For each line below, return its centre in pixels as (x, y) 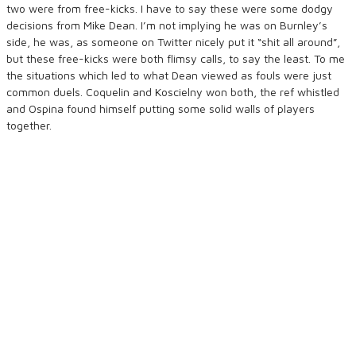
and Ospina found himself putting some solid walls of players (161, 108)
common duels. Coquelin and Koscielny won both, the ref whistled (173, 92)
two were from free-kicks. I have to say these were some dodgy (170, 8)
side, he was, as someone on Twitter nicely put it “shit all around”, (173, 42)
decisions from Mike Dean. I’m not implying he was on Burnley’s (167, 25)
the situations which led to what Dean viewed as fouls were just (169, 75)
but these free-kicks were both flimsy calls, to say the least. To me (176, 58)
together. (29, 125)
